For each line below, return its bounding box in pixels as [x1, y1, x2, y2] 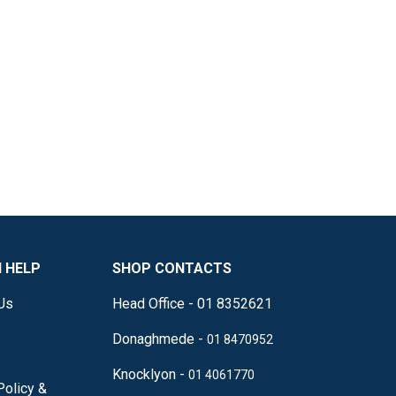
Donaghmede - [112, 330, 207, 347]
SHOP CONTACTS [112, 259, 232, 277]
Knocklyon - [112, 365, 188, 383]
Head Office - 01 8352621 [112, 294, 272, 312]
